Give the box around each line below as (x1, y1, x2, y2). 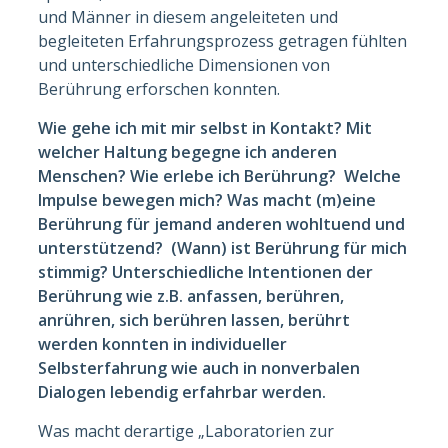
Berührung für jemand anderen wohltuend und (38, 212, 406, 235)
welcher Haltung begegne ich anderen (38, 140, 338, 163)
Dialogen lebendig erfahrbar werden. (38, 380, 327, 403)
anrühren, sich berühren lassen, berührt (38, 308, 351, 331)
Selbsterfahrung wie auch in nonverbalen (38, 356, 361, 379)
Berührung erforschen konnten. (38, 77, 281, 100)
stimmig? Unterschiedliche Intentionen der (38, 260, 374, 283)
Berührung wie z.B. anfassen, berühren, (38, 284, 345, 307)
